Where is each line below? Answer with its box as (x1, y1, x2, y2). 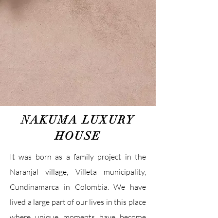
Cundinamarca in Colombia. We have (10, 182, 146, 192)
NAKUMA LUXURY (21, 113, 135, 127)
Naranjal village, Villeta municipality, (10, 167, 146, 177)
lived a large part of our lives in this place (10, 197, 146, 207)
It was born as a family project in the (10, 152, 146, 162)
